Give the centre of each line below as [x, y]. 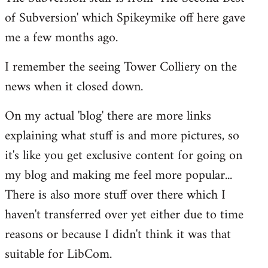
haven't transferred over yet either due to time [124, 215]
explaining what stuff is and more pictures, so [122, 136]
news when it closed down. [74, 87]
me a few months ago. [61, 38]
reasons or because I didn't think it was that [118, 234]
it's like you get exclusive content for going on [124, 156]
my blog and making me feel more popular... [118, 175]
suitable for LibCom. [58, 254]
